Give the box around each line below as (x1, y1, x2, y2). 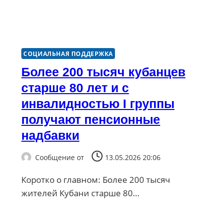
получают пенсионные (21, 112, 161, 127)
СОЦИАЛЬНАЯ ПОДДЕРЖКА (23, 50, 113, 58)
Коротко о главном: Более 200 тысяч (21, 173, 170, 185)
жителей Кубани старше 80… (21, 187, 140, 199)
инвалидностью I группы (21, 97, 175, 111)
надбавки (21, 128, 80, 143)
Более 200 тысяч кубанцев (21, 65, 186, 79)
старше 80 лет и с (21, 81, 129, 95)
